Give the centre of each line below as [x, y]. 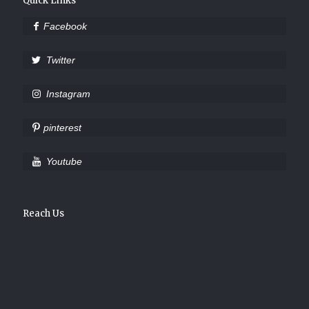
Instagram [68, 94]
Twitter [60, 60]
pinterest [62, 128]
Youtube [64, 161]
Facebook [65, 26]
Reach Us [43, 213]
